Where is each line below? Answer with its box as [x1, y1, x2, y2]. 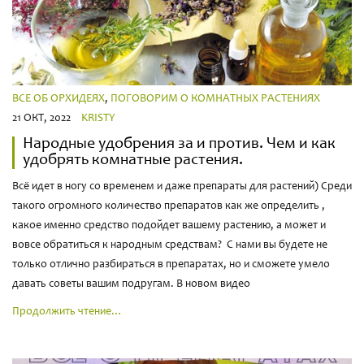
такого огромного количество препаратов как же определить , [12, 201, 325, 213]
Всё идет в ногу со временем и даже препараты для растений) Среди [12, 181, 352, 193]
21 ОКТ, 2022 [12, 113, 71, 125]
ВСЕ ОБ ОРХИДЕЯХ [12, 93, 105, 106]
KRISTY [81, 113, 115, 125]
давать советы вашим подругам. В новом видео [12, 279, 253, 291]
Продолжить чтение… [12, 305, 123, 318]
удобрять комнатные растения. [23, 153, 243, 170]
